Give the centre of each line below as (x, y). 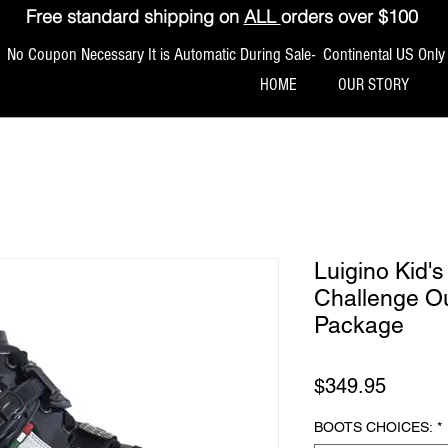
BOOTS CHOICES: (373, 426)
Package (359, 324)
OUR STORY (373, 84)
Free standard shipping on (134, 16)
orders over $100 (349, 16)
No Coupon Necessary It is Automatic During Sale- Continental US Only (224, 54)
